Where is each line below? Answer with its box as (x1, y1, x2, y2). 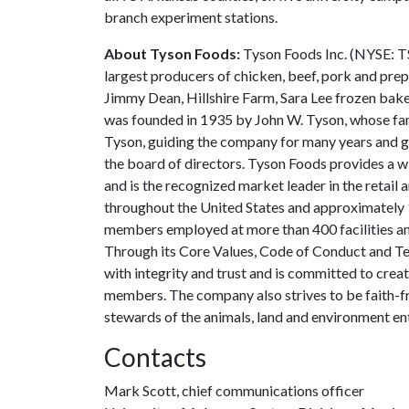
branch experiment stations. (104, 8, 278, 26)
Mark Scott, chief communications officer (104, 382, 364, 399)
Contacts (104, 341, 206, 372)
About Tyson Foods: (104, 45, 240, 62)
